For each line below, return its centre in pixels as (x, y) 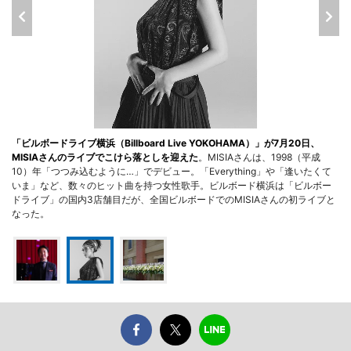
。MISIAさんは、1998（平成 (259, 157)
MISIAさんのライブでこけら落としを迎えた (105, 157)
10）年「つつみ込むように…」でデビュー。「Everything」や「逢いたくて (172, 172)
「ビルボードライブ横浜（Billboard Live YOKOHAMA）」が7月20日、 (166, 143)
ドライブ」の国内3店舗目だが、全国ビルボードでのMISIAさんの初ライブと (174, 200)
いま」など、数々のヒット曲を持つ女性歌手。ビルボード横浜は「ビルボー (172, 186)
